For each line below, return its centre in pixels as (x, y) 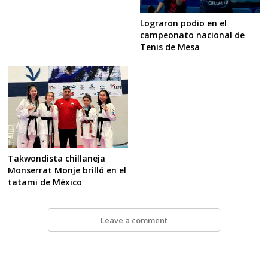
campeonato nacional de (192, 35)
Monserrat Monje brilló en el (67, 170)
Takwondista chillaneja (57, 159)
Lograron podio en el (183, 23)
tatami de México (45, 182)
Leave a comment (134, 220)
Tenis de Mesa (170, 47)
